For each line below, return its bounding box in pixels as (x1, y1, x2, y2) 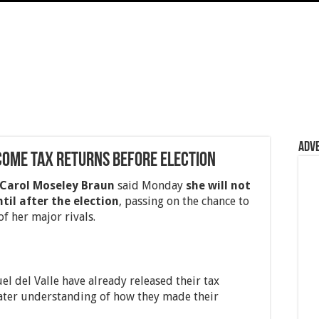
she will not (186, 179, 251, 192)
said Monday (115, 179, 186, 192)
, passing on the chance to (119, 194, 249, 208)
